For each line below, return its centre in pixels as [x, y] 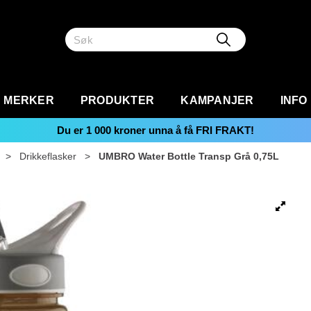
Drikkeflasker [48, 156]
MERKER [29, 100]
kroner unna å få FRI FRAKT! [183, 130]
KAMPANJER [217, 100]
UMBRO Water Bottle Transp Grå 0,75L [189, 156]
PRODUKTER [117, 100]
